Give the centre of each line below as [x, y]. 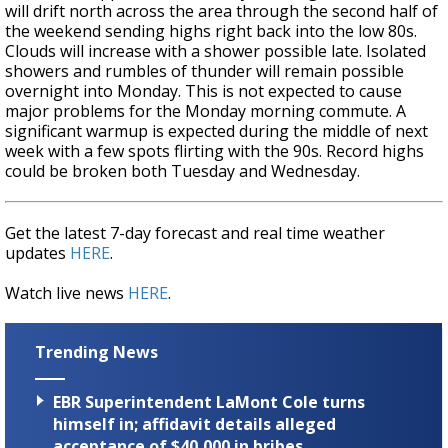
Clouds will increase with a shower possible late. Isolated [215, 51]
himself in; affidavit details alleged [194, 424]
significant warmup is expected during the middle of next [216, 131]
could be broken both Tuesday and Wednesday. [188, 171]
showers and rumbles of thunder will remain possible [204, 71]
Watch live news [66, 293]
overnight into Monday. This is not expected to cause [203, 91]
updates [37, 253]
